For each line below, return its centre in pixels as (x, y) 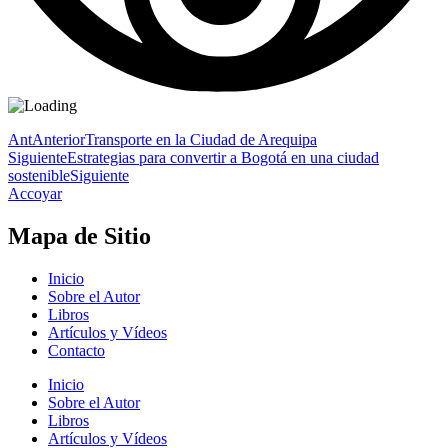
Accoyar (35, 193)
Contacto (76, 350)
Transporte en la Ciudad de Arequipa (201, 139)
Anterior (58, 139)
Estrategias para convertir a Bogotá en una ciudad (223, 157)
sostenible (39, 175)
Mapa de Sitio (79, 235)
